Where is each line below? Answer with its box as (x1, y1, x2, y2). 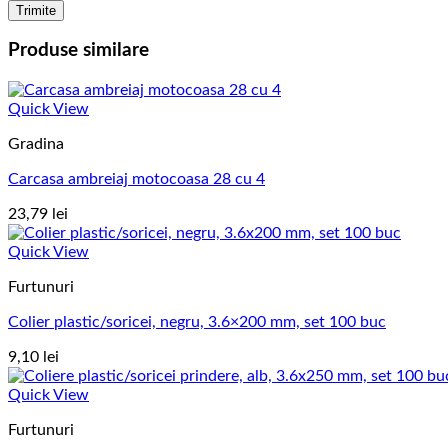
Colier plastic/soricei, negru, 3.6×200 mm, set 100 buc (8, 314, 386, 331)
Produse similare (8, 41, 149, 61)
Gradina (8, 136, 64, 153)
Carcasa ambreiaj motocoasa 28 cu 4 (8, 171, 265, 188)
